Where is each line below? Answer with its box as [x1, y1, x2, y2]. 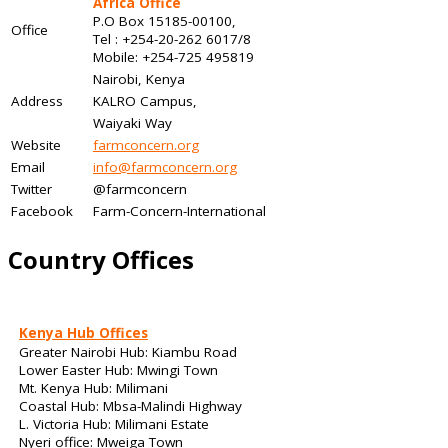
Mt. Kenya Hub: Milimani [19, 379, 168, 398]
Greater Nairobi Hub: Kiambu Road [19, 343, 237, 362]
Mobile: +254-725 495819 [93, 48, 254, 67]
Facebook [11, 202, 89, 221]
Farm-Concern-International [93, 202, 266, 221]
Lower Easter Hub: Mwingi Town [19, 361, 218, 380]
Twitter [11, 180, 52, 199]
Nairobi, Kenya [93, 70, 185, 89]
